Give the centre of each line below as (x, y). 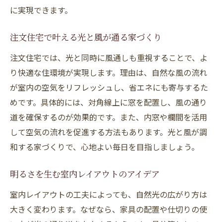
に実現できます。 (41, 10)
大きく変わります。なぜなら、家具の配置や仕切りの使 (109, 209)
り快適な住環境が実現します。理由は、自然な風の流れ (109, 72)
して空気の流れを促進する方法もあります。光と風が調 (109, 132)
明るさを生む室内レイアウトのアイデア (85, 175)
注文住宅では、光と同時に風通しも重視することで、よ (109, 57)
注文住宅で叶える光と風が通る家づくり (86, 39)
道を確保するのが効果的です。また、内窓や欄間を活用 (109, 117)
